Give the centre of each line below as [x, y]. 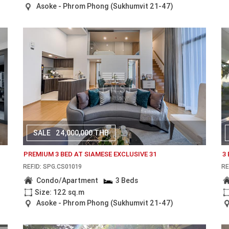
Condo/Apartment [67, 180]
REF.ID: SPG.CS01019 [52, 166]
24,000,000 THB [82, 133]
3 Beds [127, 180]
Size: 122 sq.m [59, 192]
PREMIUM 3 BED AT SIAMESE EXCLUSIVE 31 [90, 154]
